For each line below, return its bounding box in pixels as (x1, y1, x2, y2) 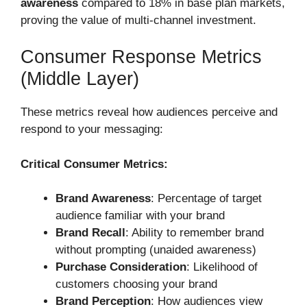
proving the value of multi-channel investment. (21, 13, 256, 27)
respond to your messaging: (21, 123, 163, 136)
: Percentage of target (151, 192, 262, 206)
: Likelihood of (186, 260, 258, 274)
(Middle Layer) (21, 69, 139, 90)
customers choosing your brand (56, 278, 217, 291)
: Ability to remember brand (125, 226, 264, 240)
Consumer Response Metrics (21, 47, 262, 68)
